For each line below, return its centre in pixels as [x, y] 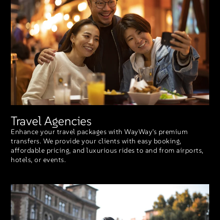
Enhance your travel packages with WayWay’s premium [99, 131]
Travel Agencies [52, 121]
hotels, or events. [39, 159]
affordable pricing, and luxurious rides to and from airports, [107, 150]
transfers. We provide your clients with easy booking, [96, 141]
